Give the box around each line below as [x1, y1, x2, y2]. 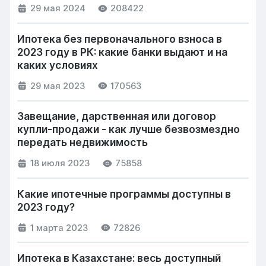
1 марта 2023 [30, 222, 89, 233]
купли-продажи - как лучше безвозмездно [17, 123, 240, 136]
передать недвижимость [17, 136, 148, 149]
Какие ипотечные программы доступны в [17, 187, 232, 200]
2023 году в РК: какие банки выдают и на [17, 45, 228, 58]
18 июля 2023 [30, 158, 91, 169]
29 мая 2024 [30, 3, 86, 14]
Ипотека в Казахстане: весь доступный [17, 252, 221, 265]
